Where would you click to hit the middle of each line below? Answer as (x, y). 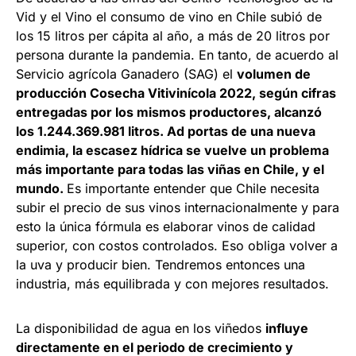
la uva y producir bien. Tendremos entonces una (161, 265)
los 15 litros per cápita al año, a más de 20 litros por (173, 36)
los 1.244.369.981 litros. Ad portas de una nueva (166, 132)
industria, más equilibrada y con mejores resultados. (172, 284)
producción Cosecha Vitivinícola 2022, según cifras (176, 93)
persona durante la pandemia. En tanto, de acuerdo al (177, 55)
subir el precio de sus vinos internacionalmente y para (178, 208)
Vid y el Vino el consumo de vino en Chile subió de (169, 17)
